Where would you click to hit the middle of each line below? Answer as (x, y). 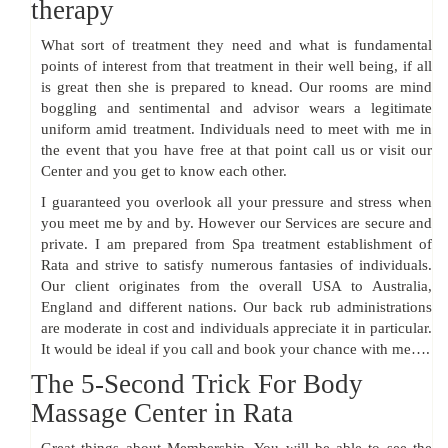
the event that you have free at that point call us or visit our (236, 150)
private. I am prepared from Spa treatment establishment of (236, 244)
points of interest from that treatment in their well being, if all (236, 66)
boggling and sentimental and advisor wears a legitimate (236, 108)
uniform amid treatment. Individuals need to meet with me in (236, 129)
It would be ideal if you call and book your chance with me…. (235, 349)
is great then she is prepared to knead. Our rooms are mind (236, 87)
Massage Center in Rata (162, 413)
